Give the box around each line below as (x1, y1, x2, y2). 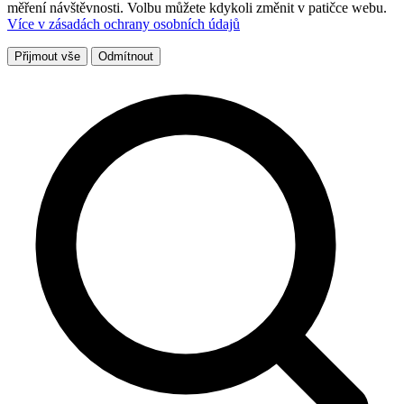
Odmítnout (98, 49, 153, 63)
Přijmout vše (14, 49, 80, 63)
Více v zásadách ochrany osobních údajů (7, 15, 240, 32)
